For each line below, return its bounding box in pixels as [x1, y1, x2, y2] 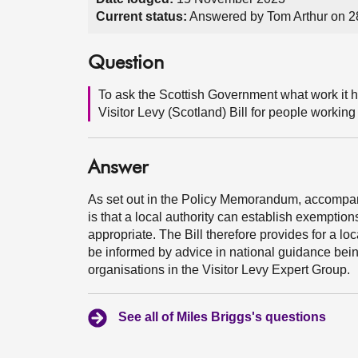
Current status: [96, 10, 187, 23]
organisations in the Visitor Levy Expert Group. [88, 263, 350, 276]
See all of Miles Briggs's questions [118, 310, 326, 324]
